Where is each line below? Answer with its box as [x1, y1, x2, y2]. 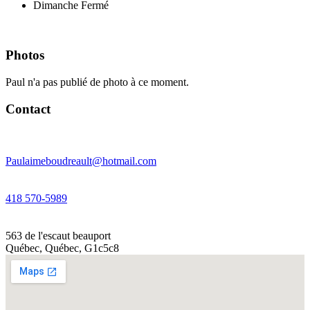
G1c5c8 [84, 241, 119, 254]
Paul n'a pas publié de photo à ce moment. [6, 76, 189, 89]
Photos [6, 48, 44, 63]
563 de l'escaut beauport [6, 229, 111, 241]
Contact [6, 101, 51, 116]
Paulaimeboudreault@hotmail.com [6, 154, 156, 167]
